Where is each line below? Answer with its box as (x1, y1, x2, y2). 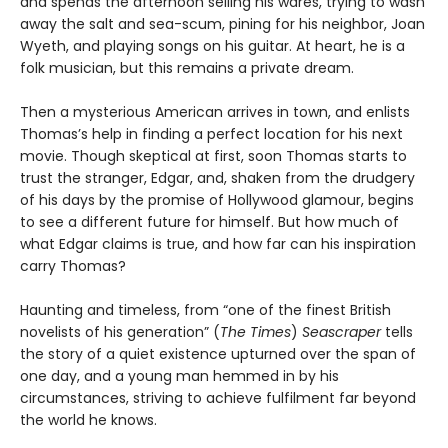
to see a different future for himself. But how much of (20, 212, 399, 233)
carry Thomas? (20, 256, 126, 277)
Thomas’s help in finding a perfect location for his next (20, 124, 403, 145)
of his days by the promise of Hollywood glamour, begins (20, 190, 414, 211)
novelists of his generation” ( (20, 322, 220, 343)
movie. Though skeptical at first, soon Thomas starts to (20, 146, 407, 167)
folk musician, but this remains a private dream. (20, 58, 354, 79)
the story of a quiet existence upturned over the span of (20, 344, 416, 365)
